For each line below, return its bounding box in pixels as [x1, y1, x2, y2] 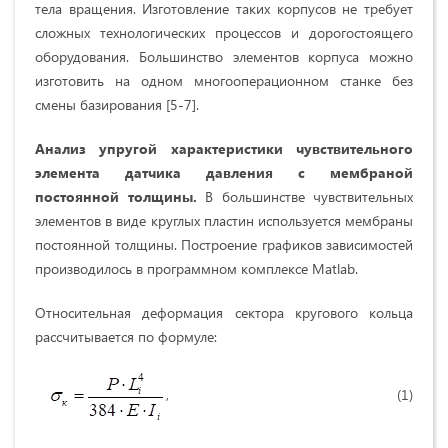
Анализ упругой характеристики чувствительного [35, 139, 413, 159]
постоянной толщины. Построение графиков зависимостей [35, 235, 413, 255]
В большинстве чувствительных [205, 187, 413, 207]
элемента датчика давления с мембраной [35, 163, 413, 183]
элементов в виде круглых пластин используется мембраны [35, 211, 413, 231]
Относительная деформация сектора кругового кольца [35, 303, 413, 323]
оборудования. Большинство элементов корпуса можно [35, 47, 413, 67]
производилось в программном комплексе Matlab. [35, 259, 358, 279]
